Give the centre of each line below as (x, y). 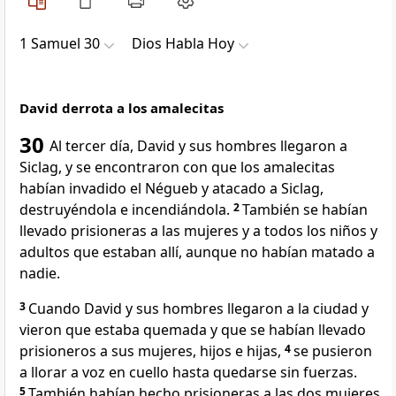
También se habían (305, 210)
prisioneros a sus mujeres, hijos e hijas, (150, 351)
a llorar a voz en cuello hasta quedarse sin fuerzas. (188, 373)
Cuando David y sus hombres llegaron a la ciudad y (198, 309)
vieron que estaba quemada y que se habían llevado (193, 330)
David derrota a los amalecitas (122, 108)
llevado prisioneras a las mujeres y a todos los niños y (198, 231)
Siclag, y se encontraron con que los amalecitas (177, 168)
